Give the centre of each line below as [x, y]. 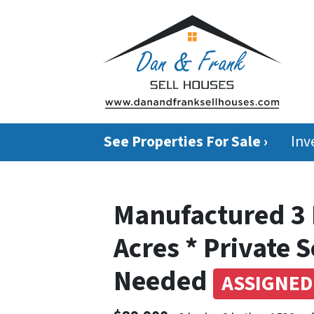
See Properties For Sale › [186, 142]
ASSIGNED [267, 284]
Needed [163, 281]
